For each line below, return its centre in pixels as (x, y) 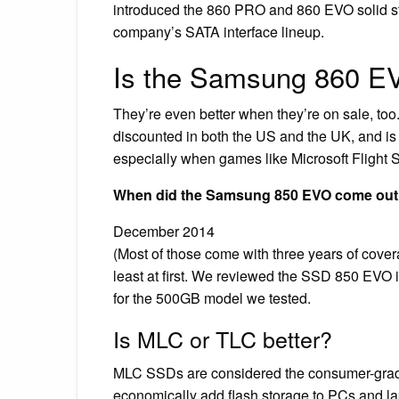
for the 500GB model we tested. (212, 297)
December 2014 (164, 231)
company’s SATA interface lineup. (219, 31)
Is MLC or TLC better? (223, 338)
